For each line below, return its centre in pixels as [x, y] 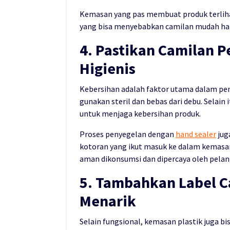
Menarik [108, 200]
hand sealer [196, 134]
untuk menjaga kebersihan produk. [140, 113]
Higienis [108, 68]
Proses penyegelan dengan [128, 134]
